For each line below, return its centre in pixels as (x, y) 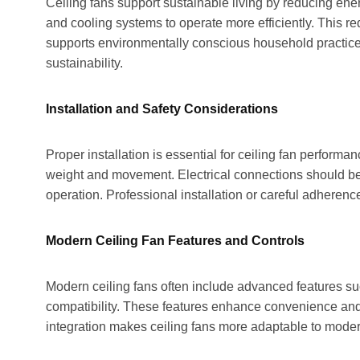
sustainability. (84, 63)
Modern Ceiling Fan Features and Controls (175, 240)
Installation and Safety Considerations (162, 108)
